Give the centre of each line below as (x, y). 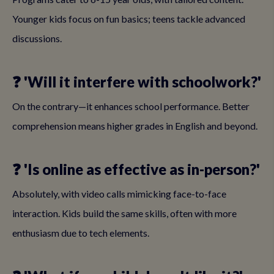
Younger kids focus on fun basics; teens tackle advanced (129, 19)
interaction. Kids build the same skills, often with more (124, 213)
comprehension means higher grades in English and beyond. (135, 126)
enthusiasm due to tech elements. (81, 233)
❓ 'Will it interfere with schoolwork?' (137, 82)
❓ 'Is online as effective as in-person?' (136, 169)
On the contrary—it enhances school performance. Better (131, 106)
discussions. (37, 38)
